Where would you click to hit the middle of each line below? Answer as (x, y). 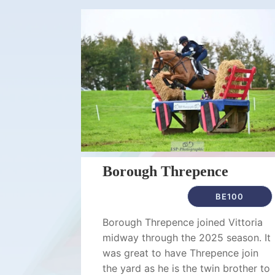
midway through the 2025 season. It (187, 238)
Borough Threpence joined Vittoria (183, 222)
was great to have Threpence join (180, 253)
